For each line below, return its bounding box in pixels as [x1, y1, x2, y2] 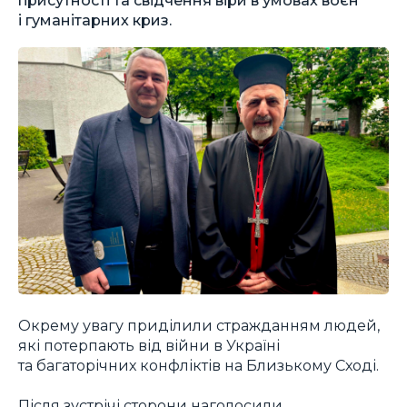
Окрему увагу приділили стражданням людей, [18, 315, 380, 334]
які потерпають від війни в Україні [18, 335, 280, 354]
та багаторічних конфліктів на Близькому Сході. [18, 355, 379, 374]
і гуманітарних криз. [18, 10, 172, 29]
